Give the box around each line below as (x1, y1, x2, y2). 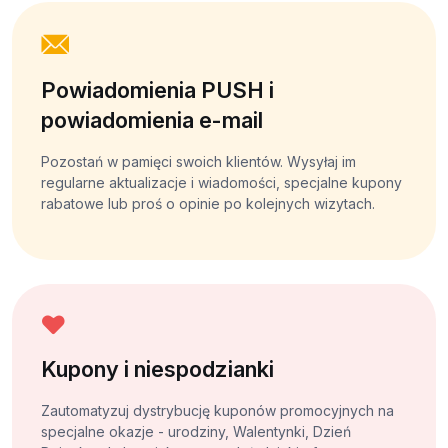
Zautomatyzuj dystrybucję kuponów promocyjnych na (40, 401, 394, 419)
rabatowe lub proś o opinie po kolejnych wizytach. (40, 194, 375, 212)
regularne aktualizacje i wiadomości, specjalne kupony (40, 173, 402, 191)
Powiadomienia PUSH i (40, 76, 274, 103)
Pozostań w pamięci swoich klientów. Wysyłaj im (40, 152, 356, 170)
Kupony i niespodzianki (40, 355, 274, 382)
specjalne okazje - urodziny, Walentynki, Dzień (40, 422, 351, 440)
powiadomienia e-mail (40, 106, 263, 133)
